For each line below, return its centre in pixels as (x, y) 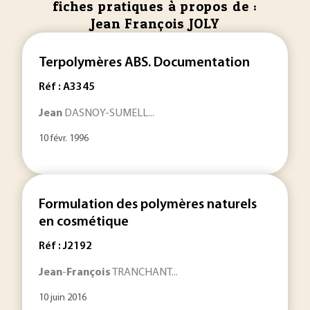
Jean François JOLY (155, 24)
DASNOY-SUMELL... (108, 113)
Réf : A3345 (67, 87)
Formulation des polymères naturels (148, 205)
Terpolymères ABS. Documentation (144, 63)
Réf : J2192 (65, 246)
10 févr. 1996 (64, 139)
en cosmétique (84, 222)
